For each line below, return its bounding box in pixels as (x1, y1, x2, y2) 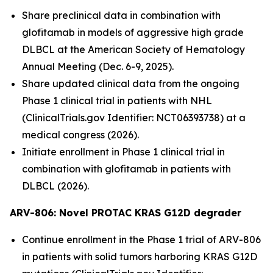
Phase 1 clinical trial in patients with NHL (22, 94, 212, 107)
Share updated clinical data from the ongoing (22, 77, 239, 90)
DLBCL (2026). (22, 180, 89, 192)
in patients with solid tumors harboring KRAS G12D (22, 250, 257, 263)
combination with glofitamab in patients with (22, 163, 231, 175)
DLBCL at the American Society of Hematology (22, 43, 245, 55)
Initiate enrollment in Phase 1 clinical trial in (22, 146, 225, 158)
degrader (194, 207, 241, 219)
